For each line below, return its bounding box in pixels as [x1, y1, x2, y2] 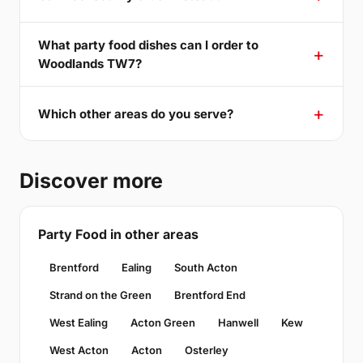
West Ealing [49, 316, 108, 330]
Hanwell [218, 316, 258, 330]
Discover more [19, 169, 163, 194]
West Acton [49, 344, 109, 357]
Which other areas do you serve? [38, 105, 233, 122]
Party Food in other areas [38, 226, 199, 243]
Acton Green [130, 316, 195, 330]
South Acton [174, 261, 237, 275]
